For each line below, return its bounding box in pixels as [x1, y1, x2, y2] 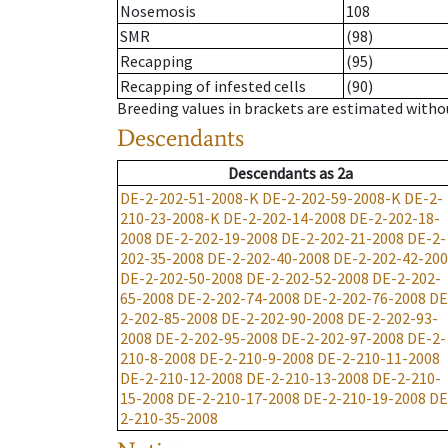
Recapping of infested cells [120, 76, 306, 97]
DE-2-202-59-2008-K [262, 188, 401, 209]
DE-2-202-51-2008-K [120, 188, 259, 209]
